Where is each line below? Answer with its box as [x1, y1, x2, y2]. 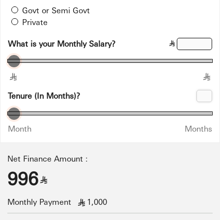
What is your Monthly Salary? [8, 38, 115, 49]
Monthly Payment [7, 196, 76, 207]
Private [22, 17, 48, 27]
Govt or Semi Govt [22, 5, 90, 15]
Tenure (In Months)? [8, 90, 80, 101]
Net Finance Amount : [7, 153, 88, 164]
